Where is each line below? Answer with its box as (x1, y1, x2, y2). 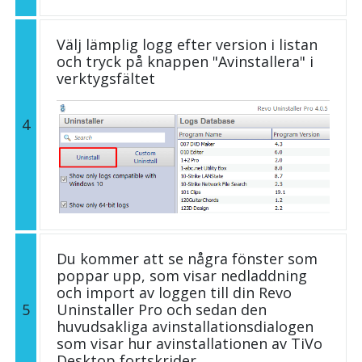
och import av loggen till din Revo (57, 282, 292, 302)
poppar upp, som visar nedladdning (57, 265, 307, 285)
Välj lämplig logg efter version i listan (57, 34, 318, 54)
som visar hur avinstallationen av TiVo (57, 333, 322, 353)
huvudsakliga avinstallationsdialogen (57, 316, 314, 336)
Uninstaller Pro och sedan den (57, 299, 267, 319)
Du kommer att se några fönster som (57, 248, 318, 268)
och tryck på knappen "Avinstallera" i (57, 51, 314, 71)
